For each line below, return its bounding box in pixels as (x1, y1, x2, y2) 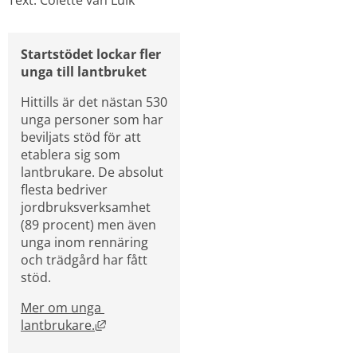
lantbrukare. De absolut (21, 163, 163, 181)
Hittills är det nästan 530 (21, 92, 167, 111)
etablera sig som (21, 145, 120, 163)
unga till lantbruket (21, 62, 147, 80)
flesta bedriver (21, 180, 108, 198)
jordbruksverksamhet (21, 198, 151, 216)
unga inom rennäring (21, 233, 148, 251)
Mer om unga (21, 298, 101, 316)
